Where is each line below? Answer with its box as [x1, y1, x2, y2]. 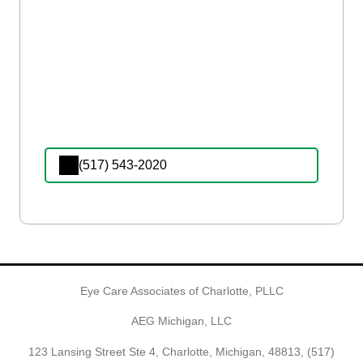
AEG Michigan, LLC [131, 314, 232, 328]
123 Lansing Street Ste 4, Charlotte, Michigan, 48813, [28, 344, 307, 358]
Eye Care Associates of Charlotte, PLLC [79, 284, 284, 297]
